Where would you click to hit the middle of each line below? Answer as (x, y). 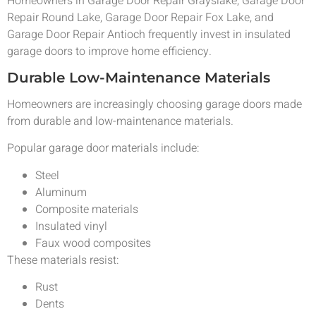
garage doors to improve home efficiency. (109, 52)
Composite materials (87, 209)
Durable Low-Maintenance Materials (139, 77)
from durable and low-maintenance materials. (120, 121)
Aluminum (61, 192)
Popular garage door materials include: (103, 148)
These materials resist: (63, 260)
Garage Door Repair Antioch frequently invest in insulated (149, 35)
